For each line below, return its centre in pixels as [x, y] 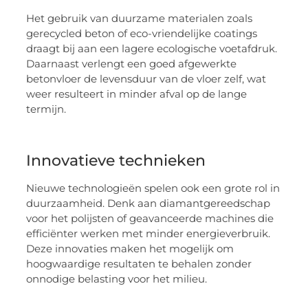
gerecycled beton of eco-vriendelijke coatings [142, 34]
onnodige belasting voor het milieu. [117, 279]
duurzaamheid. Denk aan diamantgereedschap [148, 203]
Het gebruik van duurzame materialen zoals [140, 19]
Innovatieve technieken [116, 161]
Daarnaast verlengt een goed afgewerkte [132, 64]
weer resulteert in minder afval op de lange [137, 94]
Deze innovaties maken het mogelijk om [130, 249]
